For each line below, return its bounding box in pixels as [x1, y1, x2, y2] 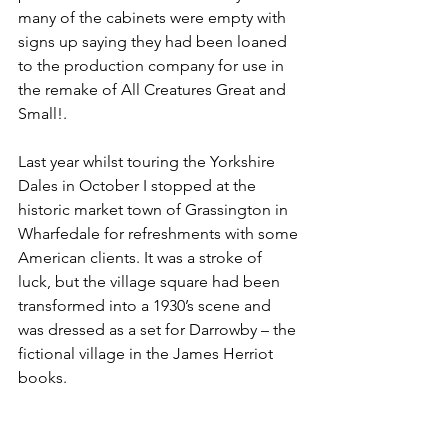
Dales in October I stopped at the [18, 176, 260, 196]
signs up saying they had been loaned [18, 32, 291, 52]
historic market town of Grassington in [18, 200, 292, 220]
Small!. [18, 104, 67, 124]
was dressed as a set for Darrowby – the [18, 320, 300, 340]
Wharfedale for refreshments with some [18, 224, 302, 244]
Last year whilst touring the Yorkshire [18, 152, 279, 172]
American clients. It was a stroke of [18, 248, 266, 268]
